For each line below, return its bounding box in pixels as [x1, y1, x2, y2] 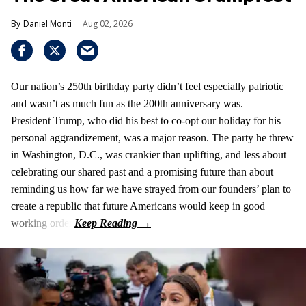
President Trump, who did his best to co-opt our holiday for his [11, 115, 281, 127]
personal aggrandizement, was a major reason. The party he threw [11, 132, 294, 144]
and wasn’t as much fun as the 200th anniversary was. [11, 98, 243, 110]
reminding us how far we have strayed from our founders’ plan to [11, 183, 291, 195]
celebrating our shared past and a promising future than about [11, 166, 273, 178]
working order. [11, 217, 74, 229]
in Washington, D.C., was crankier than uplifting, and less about [11, 149, 286, 161]
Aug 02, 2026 [83, 18, 133, 30]
